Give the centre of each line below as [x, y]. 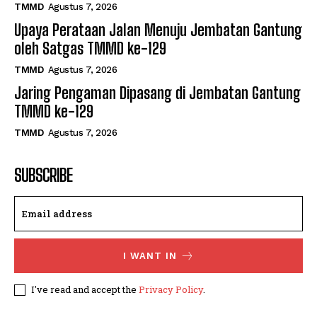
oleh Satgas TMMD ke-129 [90, 49]
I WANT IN [150, 256]
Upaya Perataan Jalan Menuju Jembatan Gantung [158, 30]
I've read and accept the [85, 290]
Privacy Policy [171, 290]
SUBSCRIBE [43, 175]
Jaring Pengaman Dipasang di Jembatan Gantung [157, 93]
